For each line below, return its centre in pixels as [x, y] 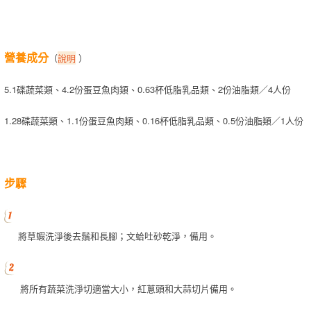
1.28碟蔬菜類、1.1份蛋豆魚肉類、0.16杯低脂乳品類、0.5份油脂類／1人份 [154, 121]
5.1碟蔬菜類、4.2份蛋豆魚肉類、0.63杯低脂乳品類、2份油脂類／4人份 [148, 90]
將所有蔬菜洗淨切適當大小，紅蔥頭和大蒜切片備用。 [127, 289]
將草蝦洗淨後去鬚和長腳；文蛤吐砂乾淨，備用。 [116, 236]
